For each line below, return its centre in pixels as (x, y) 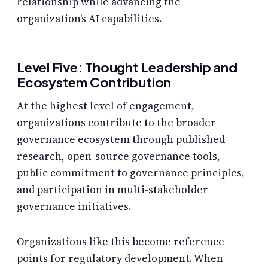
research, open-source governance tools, (118, 156)
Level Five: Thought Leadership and (127, 67)
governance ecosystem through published (121, 140)
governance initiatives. (74, 207)
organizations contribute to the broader (116, 123)
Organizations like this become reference (121, 242)
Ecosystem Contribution (94, 82)
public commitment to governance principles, (131, 173)
